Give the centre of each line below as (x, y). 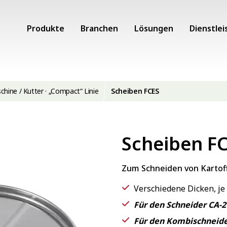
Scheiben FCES (135, 91)
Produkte (46, 28)
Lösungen (154, 28)
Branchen (99, 28)
